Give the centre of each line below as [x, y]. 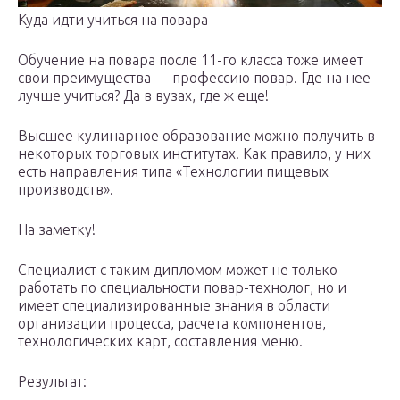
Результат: [52, 381]
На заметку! [57, 229]
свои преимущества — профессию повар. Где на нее [194, 77]
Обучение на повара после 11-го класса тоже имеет [191, 59]
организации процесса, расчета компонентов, [172, 323]
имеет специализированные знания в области [174, 305]
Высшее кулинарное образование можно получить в [196, 135]
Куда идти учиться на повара [113, 19]
